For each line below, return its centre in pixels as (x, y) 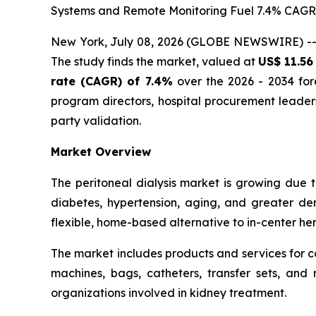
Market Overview (101, 152)
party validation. (96, 121)
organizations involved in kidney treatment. (169, 293)
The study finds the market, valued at (155, 62)
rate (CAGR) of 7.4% (112, 81)
